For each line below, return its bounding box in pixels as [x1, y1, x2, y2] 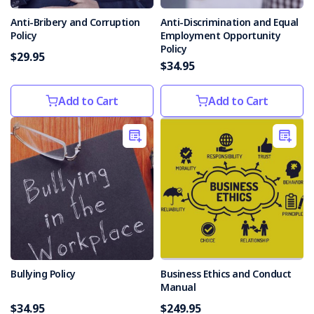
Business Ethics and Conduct [161, 267, 292, 280]
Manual [161, 280, 196, 294]
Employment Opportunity [161, 29, 280, 42]
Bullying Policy [11, 267, 76, 280]
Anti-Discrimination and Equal [161, 15, 299, 29]
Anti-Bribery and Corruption [11, 15, 140, 29]
